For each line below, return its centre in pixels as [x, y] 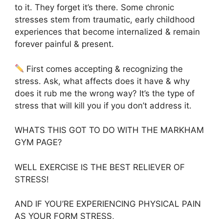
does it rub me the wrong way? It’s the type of [105, 93]
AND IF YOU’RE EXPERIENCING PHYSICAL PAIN [108, 204]
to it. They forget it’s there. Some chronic [94, 8]
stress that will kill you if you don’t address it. [103, 105]
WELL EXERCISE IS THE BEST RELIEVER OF [100, 167]
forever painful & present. [64, 44]
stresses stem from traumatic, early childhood [105, 20]
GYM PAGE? [40, 142]
